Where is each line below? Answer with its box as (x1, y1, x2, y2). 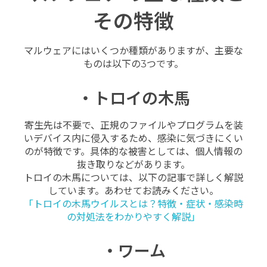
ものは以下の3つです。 (83, 58, 184, 70)
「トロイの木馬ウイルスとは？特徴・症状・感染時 (24, 198, 243, 210)
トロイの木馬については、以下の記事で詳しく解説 (24, 172, 243, 184)
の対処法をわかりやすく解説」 (67, 211, 200, 223)
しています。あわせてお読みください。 (48, 185, 219, 197)
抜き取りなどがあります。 (77, 159, 190, 170)
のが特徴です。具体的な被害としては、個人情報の (24, 145, 243, 157)
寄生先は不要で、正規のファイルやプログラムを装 (24, 119, 243, 131)
